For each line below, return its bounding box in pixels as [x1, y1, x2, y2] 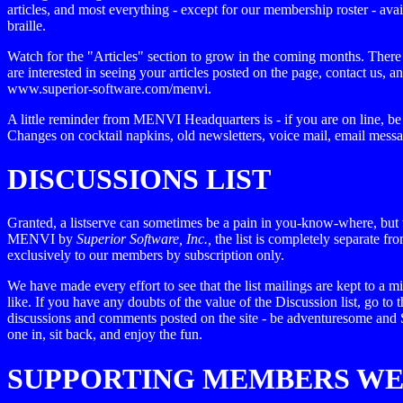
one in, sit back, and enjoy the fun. [7, 327, 202, 343]
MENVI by [7, 231, 76, 247]
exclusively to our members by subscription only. [7, 247, 284, 264]
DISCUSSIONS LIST [7, 162, 271, 195]
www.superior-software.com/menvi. [7, 80, 211, 96]
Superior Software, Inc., [76, 231, 215, 247]
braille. [7, 17, 46, 33]
